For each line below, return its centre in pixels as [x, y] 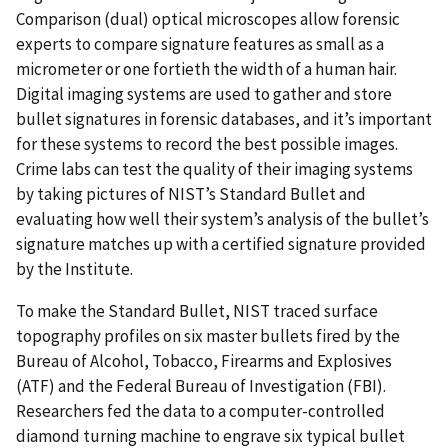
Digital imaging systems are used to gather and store [204, 94]
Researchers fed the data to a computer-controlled [200, 410]
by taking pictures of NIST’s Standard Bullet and [191, 194]
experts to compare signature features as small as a [200, 44]
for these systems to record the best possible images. [207, 144]
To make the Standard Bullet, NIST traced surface [197, 310]
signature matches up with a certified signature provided [221, 244]
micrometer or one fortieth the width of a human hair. [206, 69]
